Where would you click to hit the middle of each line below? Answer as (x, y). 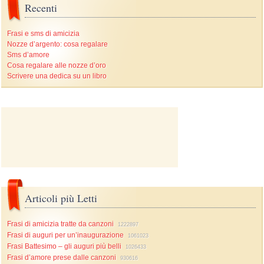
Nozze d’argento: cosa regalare (58, 44)
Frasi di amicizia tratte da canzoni (61, 224)
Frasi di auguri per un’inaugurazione (66, 235)
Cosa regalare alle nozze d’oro (57, 65)
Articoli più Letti (61, 198)
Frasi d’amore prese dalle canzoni (62, 258)
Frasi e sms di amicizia (44, 34)
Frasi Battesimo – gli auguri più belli (65, 246)
